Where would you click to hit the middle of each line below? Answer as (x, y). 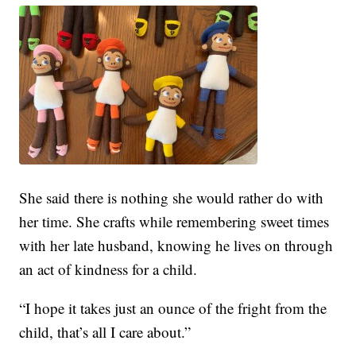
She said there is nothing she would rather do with (172, 198)
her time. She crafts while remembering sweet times (174, 222)
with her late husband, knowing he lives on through (176, 246)
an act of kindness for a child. (108, 269)
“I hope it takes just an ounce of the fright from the (173, 308)
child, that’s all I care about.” (105, 332)
